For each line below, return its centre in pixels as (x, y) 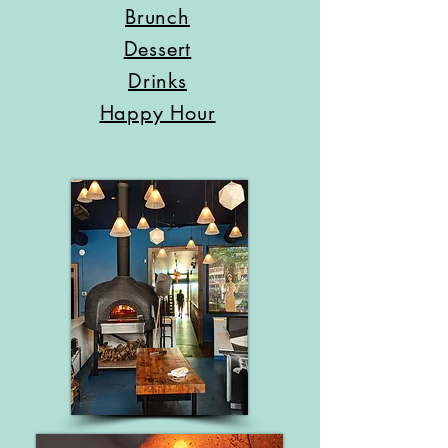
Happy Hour (157, 113)
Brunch (157, 17)
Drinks (157, 81)
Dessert (157, 49)
